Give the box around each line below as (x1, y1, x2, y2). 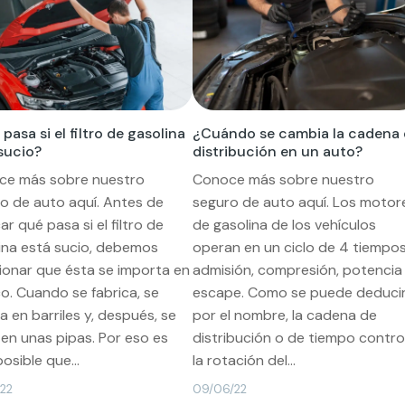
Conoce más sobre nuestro (192, 169, 374, 189)
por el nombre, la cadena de (192, 305, 377, 325)
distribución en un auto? (192, 141, 363, 161)
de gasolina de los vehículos (192, 214, 376, 234)
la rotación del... (192, 350, 296, 370)
